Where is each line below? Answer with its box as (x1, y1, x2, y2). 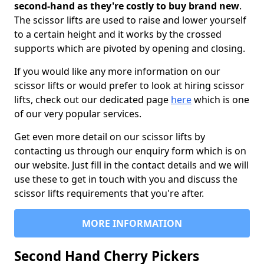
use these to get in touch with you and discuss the (14, 173, 237, 186)
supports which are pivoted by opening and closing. (14, 42, 245, 55)
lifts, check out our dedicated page (14, 93, 171, 106)
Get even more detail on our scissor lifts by (14, 130, 205, 143)
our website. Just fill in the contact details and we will (14, 159, 249, 171)
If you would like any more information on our (14, 65, 220, 78)
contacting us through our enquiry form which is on (14, 144, 246, 157)
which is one (192, 93, 249, 106)
